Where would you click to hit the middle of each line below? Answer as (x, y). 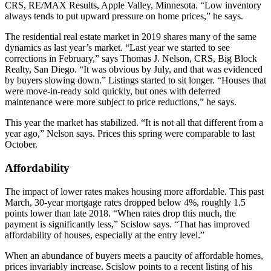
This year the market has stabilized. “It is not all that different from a (134, 123)
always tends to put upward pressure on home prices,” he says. (124, 16)
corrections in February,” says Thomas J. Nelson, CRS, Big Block (131, 59)
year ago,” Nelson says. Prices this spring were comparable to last (130, 134)
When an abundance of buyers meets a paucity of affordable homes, (134, 255)
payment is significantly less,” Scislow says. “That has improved (127, 224)
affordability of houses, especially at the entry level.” (105, 235)
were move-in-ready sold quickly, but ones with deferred (113, 91)
